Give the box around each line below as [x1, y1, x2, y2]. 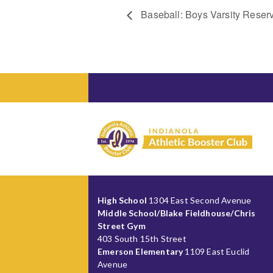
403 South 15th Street [97, 233, 186, 244]
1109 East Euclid [183, 246, 250, 257]
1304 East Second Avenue [146, 194, 252, 205]
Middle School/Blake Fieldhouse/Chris [97, 207, 256, 218]
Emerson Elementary [97, 246, 183, 257]
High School [97, 194, 147, 205]
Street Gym [97, 220, 146, 231]
